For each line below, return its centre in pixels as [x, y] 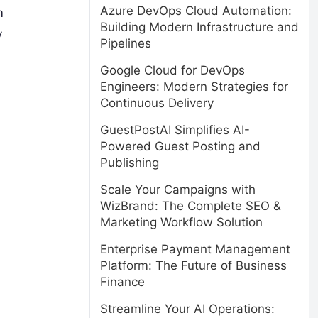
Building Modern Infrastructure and [199, 27]
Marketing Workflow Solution [181, 222]
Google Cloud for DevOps [172, 70]
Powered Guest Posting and [180, 146]
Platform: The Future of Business [193, 265]
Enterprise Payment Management [195, 249]
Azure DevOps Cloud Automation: [196, 11]
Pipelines [126, 43]
